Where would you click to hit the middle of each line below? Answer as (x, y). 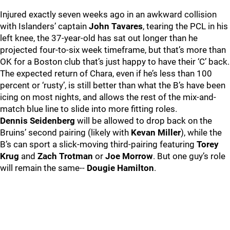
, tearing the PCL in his (185, 26)
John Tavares (116, 26)
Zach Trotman (65, 156)
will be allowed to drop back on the (143, 121)
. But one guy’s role (189, 156)
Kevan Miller (156, 132)
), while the (201, 132)
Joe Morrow (129, 156)
